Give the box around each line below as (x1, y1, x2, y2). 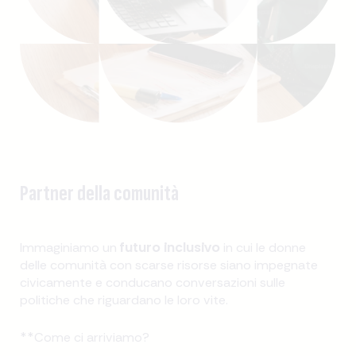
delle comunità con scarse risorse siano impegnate (20, 256, 319, 273)
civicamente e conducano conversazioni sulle (20, 273, 286, 291)
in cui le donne (220, 238, 307, 256)
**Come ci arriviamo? (20, 328, 150, 346)
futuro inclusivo (120, 238, 221, 256)
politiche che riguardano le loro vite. (20, 291, 229, 308)
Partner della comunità (20, 180, 180, 208)
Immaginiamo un (20, 238, 121, 256)
